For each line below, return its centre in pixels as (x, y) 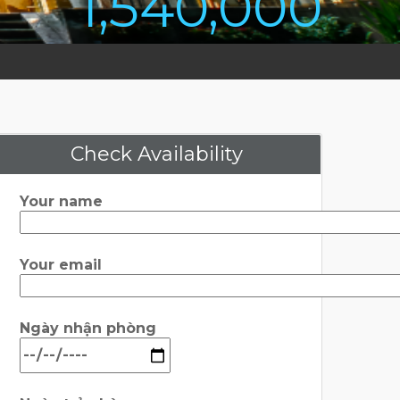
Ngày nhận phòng (88, 328)
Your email (61, 265)
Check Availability (156, 154)
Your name (61, 201)
